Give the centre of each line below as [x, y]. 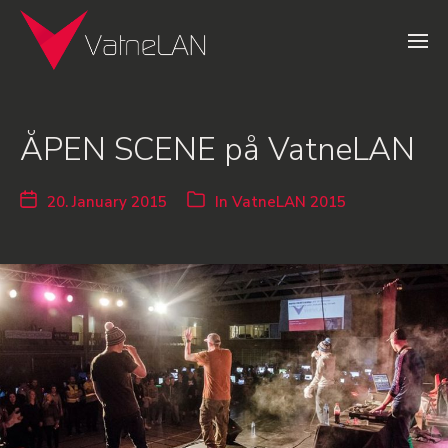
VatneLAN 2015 [289, 202]
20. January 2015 [107, 202]
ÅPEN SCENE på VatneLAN [217, 149]
